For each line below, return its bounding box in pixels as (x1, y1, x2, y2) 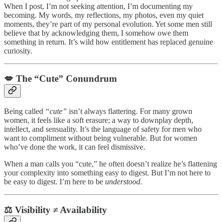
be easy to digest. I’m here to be (4, 177, 105, 186)
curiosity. (4, 46, 32, 55)
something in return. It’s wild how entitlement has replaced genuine (4, 37, 213, 46)
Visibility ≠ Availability (15, 204, 107, 215)
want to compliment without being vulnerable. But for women (4, 133, 197, 142)
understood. (105, 177, 142, 186)
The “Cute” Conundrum (16, 73, 117, 84)
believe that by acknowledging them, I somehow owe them (4, 28, 188, 37)
